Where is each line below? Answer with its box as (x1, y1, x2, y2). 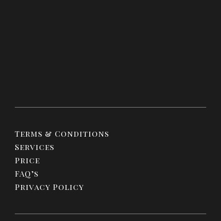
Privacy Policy (15, 181, 84, 192)
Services (15, 141, 54, 152)
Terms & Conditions (15, 128, 109, 139)
